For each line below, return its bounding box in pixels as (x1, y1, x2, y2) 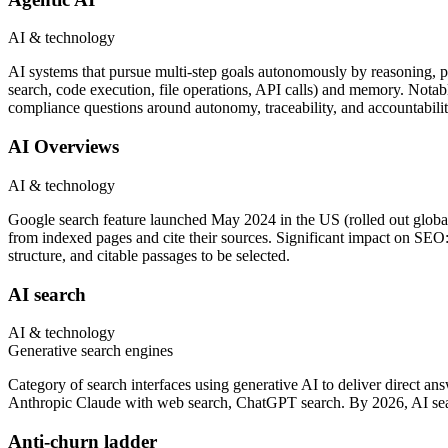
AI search (8, 283, 86, 305)
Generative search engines (8, 342, 173, 360)
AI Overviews (8, 136, 119, 158)
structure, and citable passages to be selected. (8, 246, 290, 264)
